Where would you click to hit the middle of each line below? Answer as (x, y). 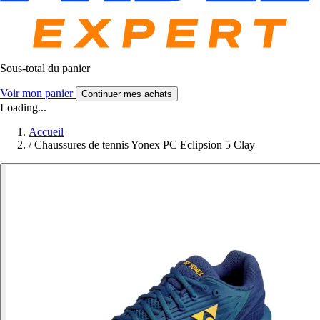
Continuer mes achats (127, 94)
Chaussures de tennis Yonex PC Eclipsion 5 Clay (145, 145)
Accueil (46, 132)
